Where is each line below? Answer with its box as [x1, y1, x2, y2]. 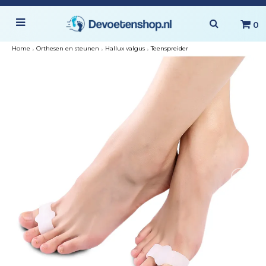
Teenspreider [151, 45, 188, 52]
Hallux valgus [105, 45, 145, 52]
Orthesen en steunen [36, 45, 99, 52]
